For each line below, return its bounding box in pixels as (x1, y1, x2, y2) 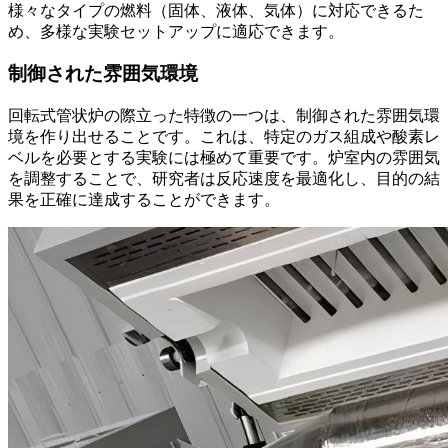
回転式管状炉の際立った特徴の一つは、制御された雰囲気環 (8, 107, 440, 125)
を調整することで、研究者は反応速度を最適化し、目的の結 (8, 170, 440, 188)
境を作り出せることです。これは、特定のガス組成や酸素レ (8, 128, 440, 146)
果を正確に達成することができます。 (8, 191, 280, 209)
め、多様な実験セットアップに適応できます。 (8, 22, 344, 40)
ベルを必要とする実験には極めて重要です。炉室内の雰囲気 (8, 149, 440, 167)
